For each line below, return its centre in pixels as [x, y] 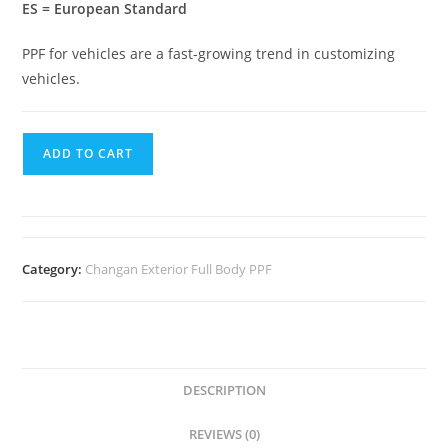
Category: [54, 269]
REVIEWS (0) [224, 435]
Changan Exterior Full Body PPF [179, 269]
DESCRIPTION [224, 391]
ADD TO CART [88, 154]
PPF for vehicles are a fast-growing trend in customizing [209, 54]
